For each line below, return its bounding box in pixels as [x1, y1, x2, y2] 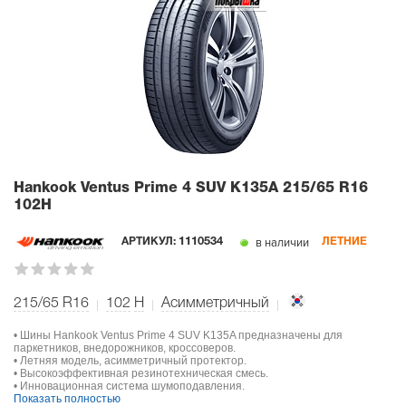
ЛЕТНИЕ [322, 237, 367, 247]
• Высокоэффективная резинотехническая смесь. [14, 366, 268, 380]
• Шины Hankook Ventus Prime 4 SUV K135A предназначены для [14, 328, 343, 342]
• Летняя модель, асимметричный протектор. [14, 353, 246, 367]
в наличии [253, 235, 309, 250]
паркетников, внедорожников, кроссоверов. [14, 341, 236, 354]
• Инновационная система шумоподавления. [14, 379, 245, 392]
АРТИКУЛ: [121, 236, 179, 246]
